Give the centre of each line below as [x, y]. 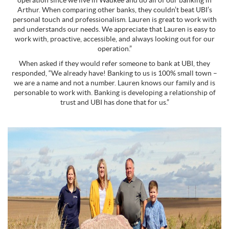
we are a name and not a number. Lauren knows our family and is [114, 83]
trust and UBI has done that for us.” [114, 102]
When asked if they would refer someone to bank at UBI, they [114, 63]
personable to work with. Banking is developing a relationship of [114, 93]
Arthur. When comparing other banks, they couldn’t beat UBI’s [114, 10]
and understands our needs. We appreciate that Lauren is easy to [114, 29]
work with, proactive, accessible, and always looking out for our [114, 39]
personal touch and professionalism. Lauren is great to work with [114, 19]
